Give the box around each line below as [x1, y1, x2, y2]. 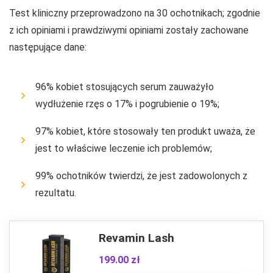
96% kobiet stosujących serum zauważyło [35, 80, 214, 93]
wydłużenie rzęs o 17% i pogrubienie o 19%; [35, 97, 219, 110]
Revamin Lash [99, 230, 174, 245]
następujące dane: [9, 41, 87, 53]
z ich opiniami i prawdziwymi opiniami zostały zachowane [9, 24, 249, 36]
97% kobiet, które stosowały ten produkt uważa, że [35, 125, 255, 137]
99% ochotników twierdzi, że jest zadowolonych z [35, 169, 247, 182]
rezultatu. [35, 186, 76, 199]
